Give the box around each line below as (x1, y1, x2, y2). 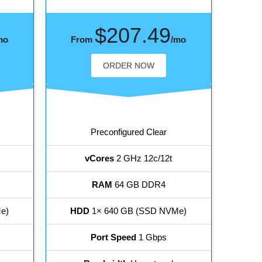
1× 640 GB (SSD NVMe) (89, 206, 187, 216)
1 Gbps (136, 232, 167, 243)
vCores (85, 153, 115, 164)
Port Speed (90, 232, 136, 243)
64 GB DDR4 (112, 180, 166, 190)
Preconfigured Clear (90, 127, 167, 137)
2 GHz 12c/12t (114, 153, 173, 164)
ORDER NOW (102, 61, 154, 71)
